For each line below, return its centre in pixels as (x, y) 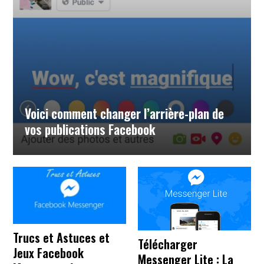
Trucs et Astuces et (62, 237)
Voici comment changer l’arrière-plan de (125, 113)
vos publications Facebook (90, 129)
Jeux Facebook (49, 253)
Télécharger (168, 244)
